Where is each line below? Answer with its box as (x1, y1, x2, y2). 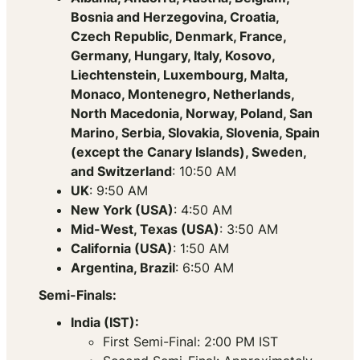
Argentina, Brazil (71, 260, 175, 276)
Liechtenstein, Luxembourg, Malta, (71, 67, 288, 84)
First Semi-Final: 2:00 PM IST (103, 333, 278, 350)
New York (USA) (71, 202, 174, 219)
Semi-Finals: (39, 287, 117, 304)
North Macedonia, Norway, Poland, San (71, 105, 313, 122)
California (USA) (71, 240, 173, 257)
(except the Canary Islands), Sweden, (71, 144, 306, 161)
